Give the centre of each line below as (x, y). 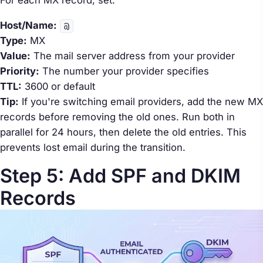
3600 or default (58, 86)
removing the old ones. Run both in (152, 117)
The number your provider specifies (124, 71)
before (54, 117)
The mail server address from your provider (133, 55)
